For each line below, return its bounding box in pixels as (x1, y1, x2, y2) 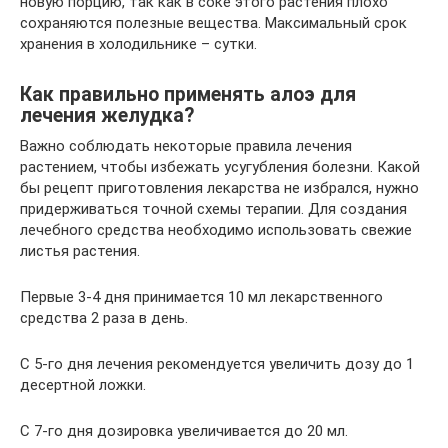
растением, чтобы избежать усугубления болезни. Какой (20, 158, 420, 176)
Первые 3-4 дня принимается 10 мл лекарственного (20, 288, 383, 306)
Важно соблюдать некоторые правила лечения (20, 137, 352, 155)
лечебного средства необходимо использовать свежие (20, 221, 412, 239)
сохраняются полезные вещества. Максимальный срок (20, 14, 407, 32)
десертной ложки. (20, 376, 146, 394)
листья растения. (20, 242, 140, 260)
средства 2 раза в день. (20, 309, 188, 327)
